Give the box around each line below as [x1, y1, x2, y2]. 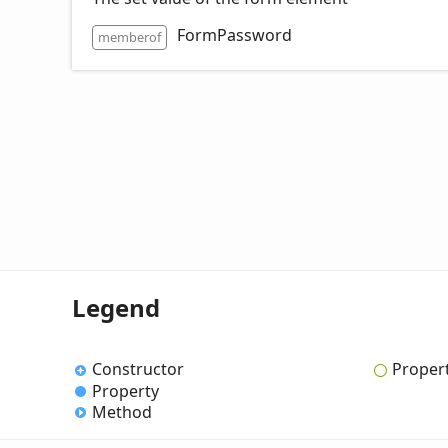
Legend [72, 290, 160, 324]
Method [92, 400, 152, 423]
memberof [98, 27, 161, 46]
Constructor [92, 358, 184, 381]
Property [92, 379, 159, 402]
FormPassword [177, 23, 292, 46]
